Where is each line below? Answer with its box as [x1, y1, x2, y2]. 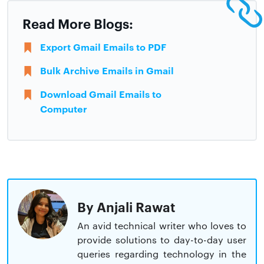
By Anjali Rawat [77, 197, 176, 215]
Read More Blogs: [22, 14, 133, 32]
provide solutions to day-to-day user [77, 233, 246, 246]
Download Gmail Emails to [40, 87, 161, 100]
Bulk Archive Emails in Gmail [40, 63, 174, 77]
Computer [40, 101, 87, 115]
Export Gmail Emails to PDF [40, 39, 166, 53]
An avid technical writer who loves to [77, 219, 246, 232]
